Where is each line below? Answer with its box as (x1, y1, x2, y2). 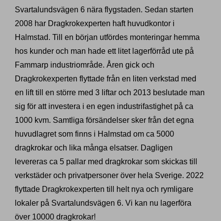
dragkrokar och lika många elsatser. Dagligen (15, 144, 173, 152)
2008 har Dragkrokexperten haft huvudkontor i (15, 19, 175, 28)
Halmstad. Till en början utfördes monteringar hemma (15, 33, 200, 42)
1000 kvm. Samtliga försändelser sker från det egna (15, 116, 194, 125)
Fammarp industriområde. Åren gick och (15, 61, 154, 70)
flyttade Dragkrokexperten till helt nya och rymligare (15, 185, 193, 194)
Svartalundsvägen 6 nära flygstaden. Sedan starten (15, 5, 193, 14)
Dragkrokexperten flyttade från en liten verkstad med (15, 74, 196, 83)
